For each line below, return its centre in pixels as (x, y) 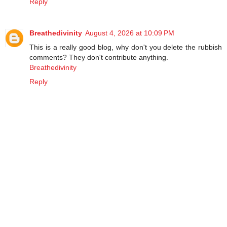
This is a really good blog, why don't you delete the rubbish (126, 47)
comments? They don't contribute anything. (99, 57)
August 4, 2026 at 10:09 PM (130, 33)
